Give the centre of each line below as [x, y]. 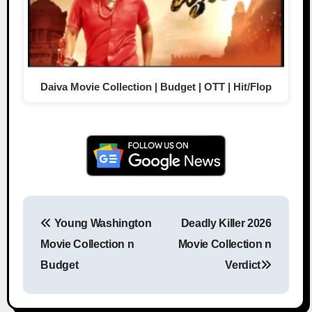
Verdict [243, 265]
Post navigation [179, 234]
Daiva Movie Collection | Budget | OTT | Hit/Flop [156, 86]
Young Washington [101, 224]
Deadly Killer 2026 [226, 224]
